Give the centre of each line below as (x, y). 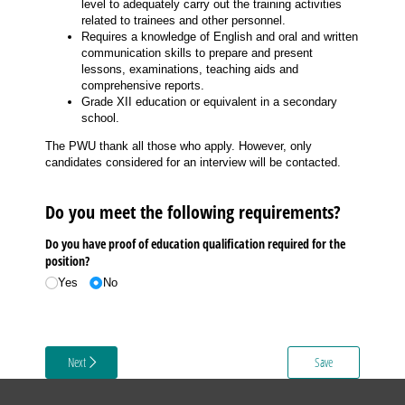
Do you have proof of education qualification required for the (195, 244)
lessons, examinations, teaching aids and (190, 70)
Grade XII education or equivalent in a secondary (209, 102)
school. (100, 118)
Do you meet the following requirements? (193, 212)
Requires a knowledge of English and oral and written (220, 37)
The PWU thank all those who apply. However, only (179, 146)
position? (69, 261)
